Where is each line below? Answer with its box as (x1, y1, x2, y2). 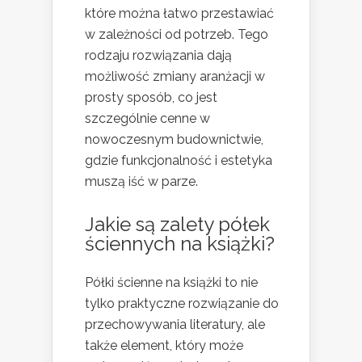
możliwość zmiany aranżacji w (85, 69, 265, 85)
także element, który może (85, 338, 243, 354)
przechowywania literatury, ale (85, 317, 265, 333)
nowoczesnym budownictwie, (85, 132, 263, 148)
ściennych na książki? (85, 232, 275, 256)
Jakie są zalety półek (85, 213, 270, 237)
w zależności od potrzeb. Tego (85, 27, 268, 43)
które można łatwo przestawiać (85, 6, 274, 22)
